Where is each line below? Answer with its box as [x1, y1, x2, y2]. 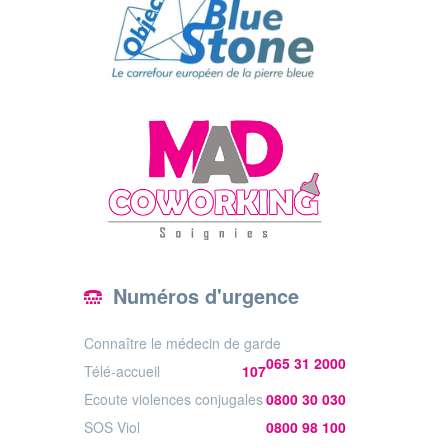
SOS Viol [83, 417, 140, 438]
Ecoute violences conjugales [83, 389, 263, 410]
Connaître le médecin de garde [83, 333, 281, 354]
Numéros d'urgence [106, 281, 299, 311]
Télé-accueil [83, 361, 160, 382]
